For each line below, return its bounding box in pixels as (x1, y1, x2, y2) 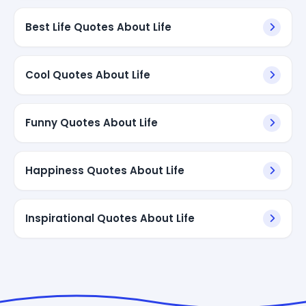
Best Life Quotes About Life (25, 19, 171, 34)
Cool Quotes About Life (25, 67, 150, 82)
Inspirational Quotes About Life (25, 210, 195, 225)
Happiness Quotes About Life (25, 163, 184, 178)
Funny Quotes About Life (25, 115, 158, 130)
